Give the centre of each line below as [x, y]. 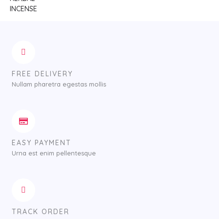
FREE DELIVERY [42, 74]
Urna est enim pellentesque [54, 153]
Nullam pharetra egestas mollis [59, 84]
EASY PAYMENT [42, 143]
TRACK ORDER [41, 212]
